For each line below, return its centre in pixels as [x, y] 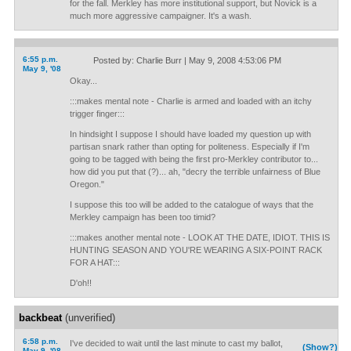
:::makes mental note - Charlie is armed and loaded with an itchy [190, 101]
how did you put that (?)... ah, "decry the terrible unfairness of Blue [195, 172]
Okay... [83, 81]
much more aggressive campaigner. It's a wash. [160, 16]
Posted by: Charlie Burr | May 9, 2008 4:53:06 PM [187, 60]
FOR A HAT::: [94, 262]
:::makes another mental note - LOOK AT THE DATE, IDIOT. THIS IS [199, 237]
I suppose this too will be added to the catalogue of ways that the [191, 204]
